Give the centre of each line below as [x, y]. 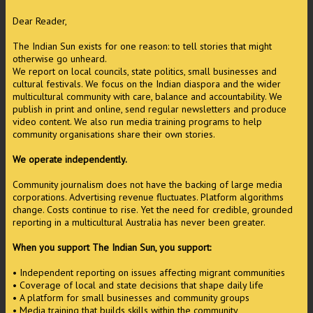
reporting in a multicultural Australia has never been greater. [139, 223]
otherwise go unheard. [60, 59]
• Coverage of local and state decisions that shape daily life [138, 285]
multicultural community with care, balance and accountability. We [147, 97]
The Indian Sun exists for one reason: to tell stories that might [142, 46]
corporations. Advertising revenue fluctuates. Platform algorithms [148, 197]
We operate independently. [70, 160]
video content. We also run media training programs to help [137, 122]
